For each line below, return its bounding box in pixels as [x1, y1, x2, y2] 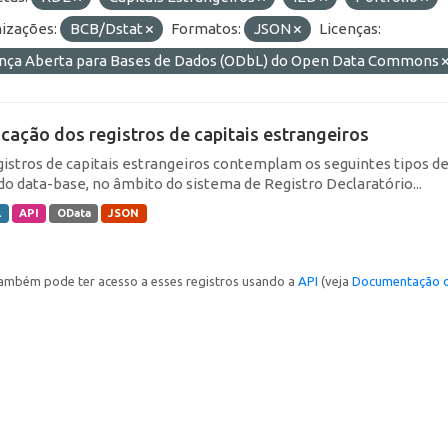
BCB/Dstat [70, 19, 146, 37]
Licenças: [319, 19, 381, 37]
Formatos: [171, 19, 241, 37]
